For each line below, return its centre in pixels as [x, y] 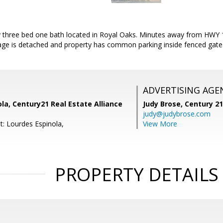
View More [160, 124]
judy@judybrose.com [177, 114]
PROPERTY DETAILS [136, 174]
